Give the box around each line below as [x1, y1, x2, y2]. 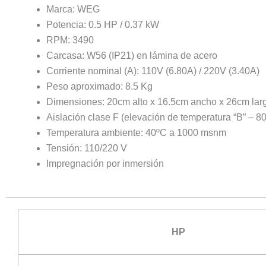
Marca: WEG [46, 4, 100, 14]
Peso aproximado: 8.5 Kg [46, 81, 153, 91]
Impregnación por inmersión [46, 159, 164, 169]
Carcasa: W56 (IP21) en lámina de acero [46, 50, 217, 61]
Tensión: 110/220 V [46, 143, 127, 153]
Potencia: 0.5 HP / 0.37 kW [46, 20, 159, 30]
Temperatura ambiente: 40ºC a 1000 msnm [46, 128, 226, 138]
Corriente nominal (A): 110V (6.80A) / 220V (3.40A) [46, 66, 259, 76]
